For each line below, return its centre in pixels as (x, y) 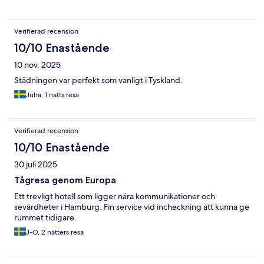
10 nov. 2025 (37, 65)
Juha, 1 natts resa (52, 95)
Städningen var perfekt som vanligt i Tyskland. (98, 80)
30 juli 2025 (36, 165)
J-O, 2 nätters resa (55, 232)
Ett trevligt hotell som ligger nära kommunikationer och (115, 197)
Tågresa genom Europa (65, 180)
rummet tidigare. (45, 218)
